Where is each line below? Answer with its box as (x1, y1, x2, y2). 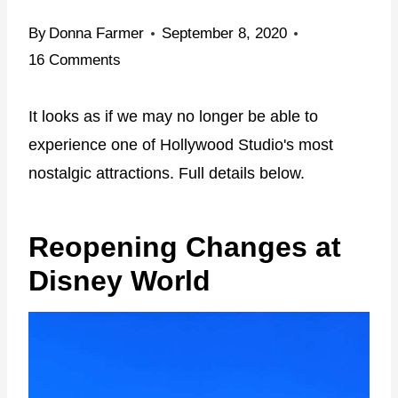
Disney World (28, 264, 211, 297)
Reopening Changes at (28, 230, 341, 263)
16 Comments (28, 51, 121, 68)
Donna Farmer (49, 24, 145, 42)
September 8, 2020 (162, 24, 288, 42)
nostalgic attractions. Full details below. (28, 163, 305, 182)
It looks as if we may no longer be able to (28, 107, 318, 125)
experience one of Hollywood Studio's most (28, 135, 333, 154)
